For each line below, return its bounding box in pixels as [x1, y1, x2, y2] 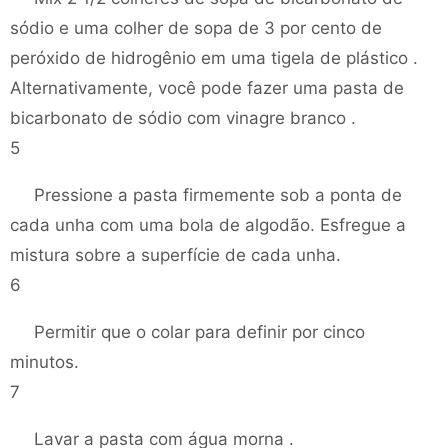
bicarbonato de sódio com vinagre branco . [10, 108, 356, 128]
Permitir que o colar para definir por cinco [34, 322, 365, 342]
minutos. [10, 352, 79, 372]
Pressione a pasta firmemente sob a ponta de [34, 185, 402, 205]
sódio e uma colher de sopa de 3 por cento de [10, 18, 382, 38]
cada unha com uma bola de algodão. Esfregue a [10, 215, 406, 235]
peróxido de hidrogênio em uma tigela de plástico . [10, 48, 418, 68]
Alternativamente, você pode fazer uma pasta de [10, 78, 404, 98]
